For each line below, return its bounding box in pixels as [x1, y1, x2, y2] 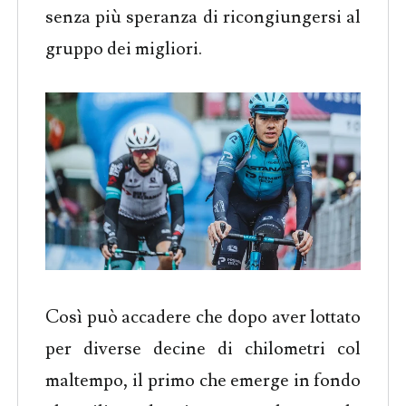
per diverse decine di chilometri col [44, 336, 362, 361]
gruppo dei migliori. [44, 36, 202, 61]
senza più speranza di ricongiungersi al [44, 5, 362, 29]
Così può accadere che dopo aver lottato [44, 304, 362, 329]
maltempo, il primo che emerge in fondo [44, 368, 362, 392]
